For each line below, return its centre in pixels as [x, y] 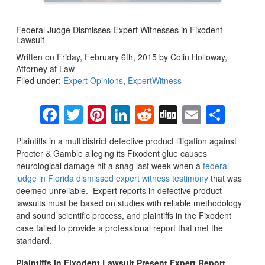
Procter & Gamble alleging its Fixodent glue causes [111, 153]
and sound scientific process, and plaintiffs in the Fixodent [123, 215]
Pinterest [144, 114]
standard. [33, 240]
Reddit [181, 114]
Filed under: [39, 80]
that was [225, 178]
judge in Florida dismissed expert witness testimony [112, 178]
